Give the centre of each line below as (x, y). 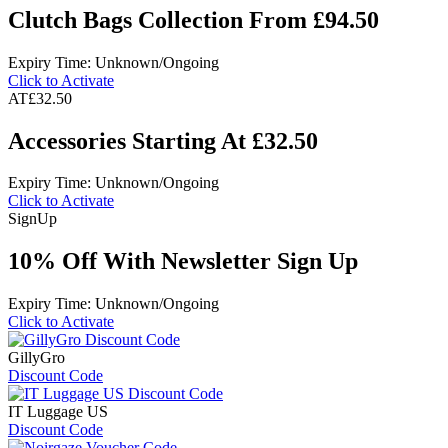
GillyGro (36, 358)
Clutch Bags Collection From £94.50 (193, 19)
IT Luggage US (58, 412)
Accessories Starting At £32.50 (163, 140)
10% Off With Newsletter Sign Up (183, 261)
